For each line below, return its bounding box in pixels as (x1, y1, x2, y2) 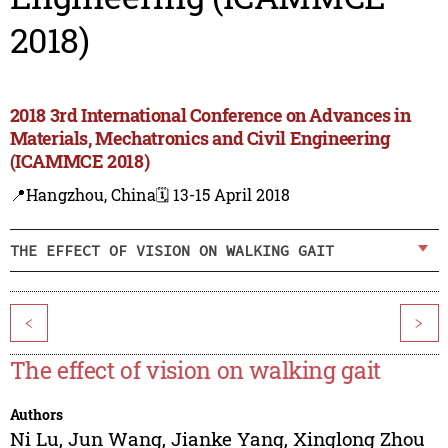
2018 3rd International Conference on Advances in (9, 103, 411, 128)
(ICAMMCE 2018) (9, 149, 150, 174)
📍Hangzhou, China (9, 184, 156, 206)
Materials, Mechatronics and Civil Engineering (9, 126, 391, 151)
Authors (9, 405, 63, 425)
